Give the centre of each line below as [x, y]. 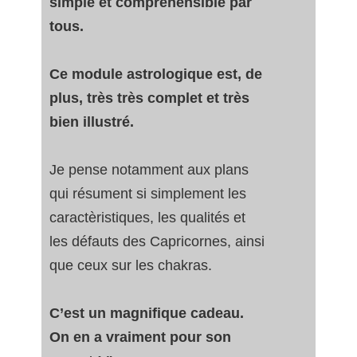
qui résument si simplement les [148, 194]
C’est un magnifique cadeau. [147, 314]
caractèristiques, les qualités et [147, 218]
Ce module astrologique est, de [156, 75]
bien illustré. [94, 122]
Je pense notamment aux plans [149, 170]
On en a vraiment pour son [140, 337]
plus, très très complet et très [149, 98]
